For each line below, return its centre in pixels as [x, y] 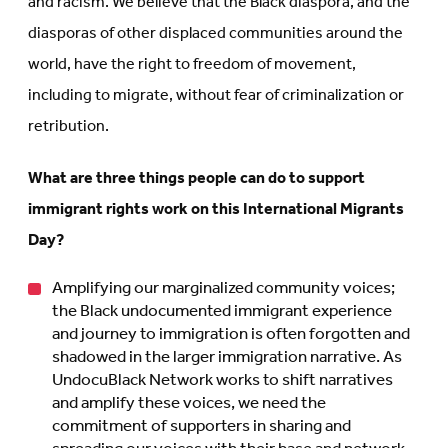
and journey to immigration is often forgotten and [231, 335]
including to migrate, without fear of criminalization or [216, 95]
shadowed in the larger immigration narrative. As [227, 358]
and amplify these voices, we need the [189, 404]
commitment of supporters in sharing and [201, 427]
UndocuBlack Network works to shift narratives [222, 381]
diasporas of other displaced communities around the [215, 33]
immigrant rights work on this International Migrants [216, 209]
